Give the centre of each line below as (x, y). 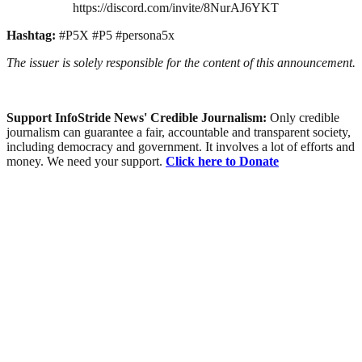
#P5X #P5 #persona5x (117, 35)
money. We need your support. (86, 161)
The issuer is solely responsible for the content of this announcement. (181, 62)
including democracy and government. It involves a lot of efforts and (181, 146)
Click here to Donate (222, 161)
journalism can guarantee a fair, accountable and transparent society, (179, 132)
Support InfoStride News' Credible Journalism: (138, 117)
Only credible (305, 117)
